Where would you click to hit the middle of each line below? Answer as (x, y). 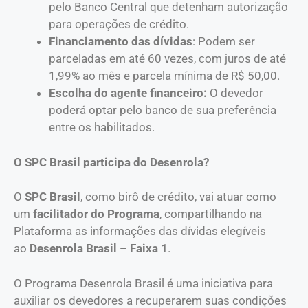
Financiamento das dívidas (121, 42)
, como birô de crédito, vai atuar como (178, 197)
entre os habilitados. (102, 128)
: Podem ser (224, 42)
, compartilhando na (211, 214)
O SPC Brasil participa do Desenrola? (111, 162)
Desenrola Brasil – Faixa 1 (99, 249)
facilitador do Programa (95, 214)
